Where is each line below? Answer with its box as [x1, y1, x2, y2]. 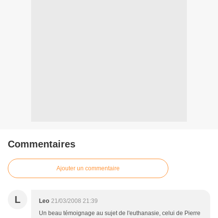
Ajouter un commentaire [56, 165, 120, 172]
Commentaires [8, 139, 75, 149]
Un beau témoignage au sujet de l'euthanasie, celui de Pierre [39, 210, 200, 217]
